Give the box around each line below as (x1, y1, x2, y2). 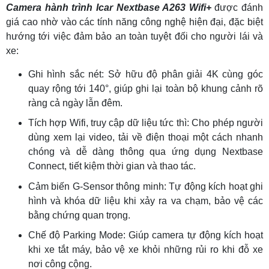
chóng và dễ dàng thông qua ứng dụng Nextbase (28, 147, 263, 157)
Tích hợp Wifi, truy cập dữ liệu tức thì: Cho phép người (28, 118, 263, 128)
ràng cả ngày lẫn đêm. (28, 97, 122, 108)
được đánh (214, 2, 263, 13)
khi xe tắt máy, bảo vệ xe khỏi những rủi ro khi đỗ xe (28, 244, 263, 255)
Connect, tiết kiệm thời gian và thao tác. (28, 161, 196, 172)
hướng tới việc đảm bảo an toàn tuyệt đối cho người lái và (6, 31, 263, 41)
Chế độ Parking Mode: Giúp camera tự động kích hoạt (28, 230, 263, 241)
